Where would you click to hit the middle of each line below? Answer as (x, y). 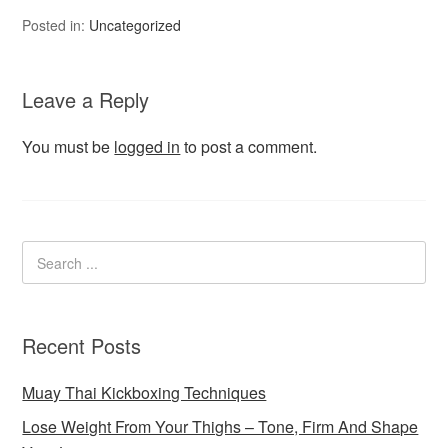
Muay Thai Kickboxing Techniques (144, 393)
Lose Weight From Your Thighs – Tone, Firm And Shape (220, 427)
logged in (147, 146)
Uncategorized (135, 25)
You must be (68, 146)
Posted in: (56, 25)
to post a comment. (249, 146)
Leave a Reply (86, 99)
